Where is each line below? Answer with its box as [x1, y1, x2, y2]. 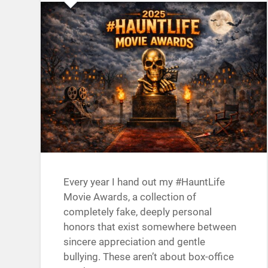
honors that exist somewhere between [63, 221, 237, 233]
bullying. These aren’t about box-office [63, 251, 234, 263]
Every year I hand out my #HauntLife [63, 176, 226, 188]
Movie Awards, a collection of [63, 191, 197, 203]
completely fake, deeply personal [63, 206, 212, 218]
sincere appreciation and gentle [63, 236, 206, 248]
